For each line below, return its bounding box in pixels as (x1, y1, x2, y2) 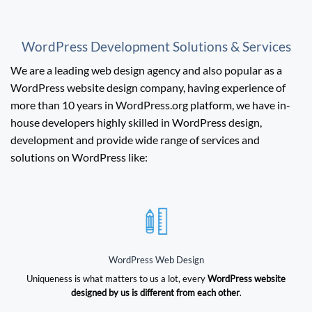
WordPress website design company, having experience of (10, 81, 286, 95)
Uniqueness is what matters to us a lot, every (26, 272, 208, 284)
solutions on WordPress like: (10, 150, 148, 164)
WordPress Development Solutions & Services (21, 38, 291, 54)
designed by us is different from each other (70, 286, 240, 298)
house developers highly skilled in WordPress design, (10, 116, 262, 130)
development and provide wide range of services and (10, 133, 260, 147)
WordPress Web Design (108, 254, 204, 266)
